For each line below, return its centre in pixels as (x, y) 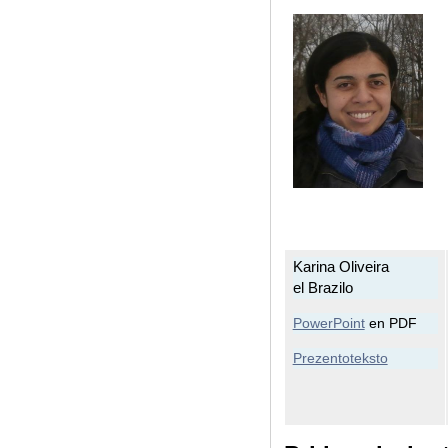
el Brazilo (322, 287)
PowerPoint (328, 323)
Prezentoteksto (340, 358)
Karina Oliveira (340, 266)
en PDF (390, 323)
